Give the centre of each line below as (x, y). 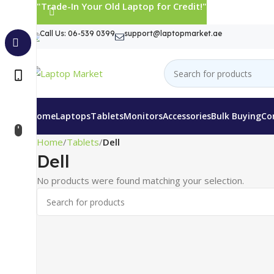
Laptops (73, 116)
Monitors (143, 116)
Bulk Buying (236, 116)
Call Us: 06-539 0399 (77, 33)
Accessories (187, 116)
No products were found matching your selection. (140, 180)
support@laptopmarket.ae (173, 33)
